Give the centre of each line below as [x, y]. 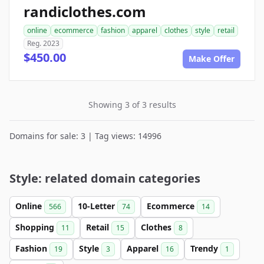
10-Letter [98, 206]
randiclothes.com [85, 11]
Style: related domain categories [105, 178]
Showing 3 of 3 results [132, 105]
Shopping [36, 227]
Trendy [205, 248]
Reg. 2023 [43, 43]
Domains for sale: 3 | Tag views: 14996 [85, 136]
